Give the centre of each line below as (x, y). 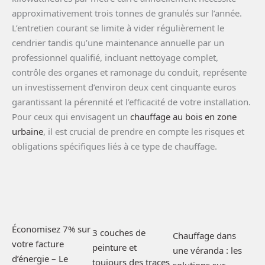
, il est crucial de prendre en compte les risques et (144, 131)
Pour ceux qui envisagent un (71, 117)
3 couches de (119, 232)
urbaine (28, 131)
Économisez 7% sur (51, 229)
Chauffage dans (204, 236)
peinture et (114, 247)
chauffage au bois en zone (183, 117)
